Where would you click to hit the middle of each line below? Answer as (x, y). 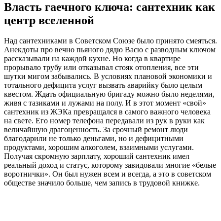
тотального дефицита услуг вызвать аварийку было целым (103, 85)
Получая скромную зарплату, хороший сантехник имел (97, 156)
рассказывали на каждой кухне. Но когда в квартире (92, 59)
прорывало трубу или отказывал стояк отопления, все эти (101, 68)
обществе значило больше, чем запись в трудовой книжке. (102, 183)
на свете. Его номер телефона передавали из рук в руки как (104, 121)
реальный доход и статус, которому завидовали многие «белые (110, 165)
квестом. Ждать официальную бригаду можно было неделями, (109, 94)
